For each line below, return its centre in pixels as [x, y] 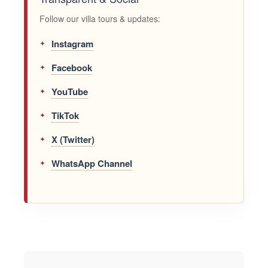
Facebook [72, 68]
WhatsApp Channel [92, 164]
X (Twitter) [73, 140]
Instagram [73, 44]
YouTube [70, 92]
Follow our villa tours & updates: [100, 19]
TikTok [66, 116]
